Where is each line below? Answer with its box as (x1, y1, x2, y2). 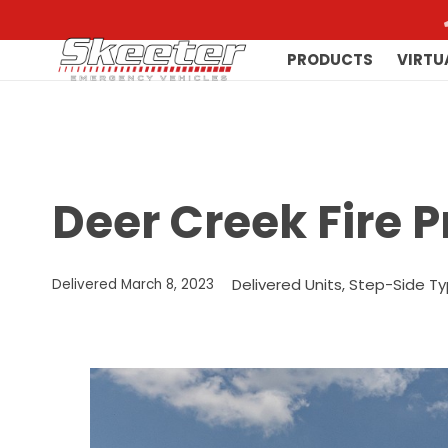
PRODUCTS (287, 49, 374, 70)
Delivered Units (232, 274, 342, 295)
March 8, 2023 (121, 275, 214, 294)
